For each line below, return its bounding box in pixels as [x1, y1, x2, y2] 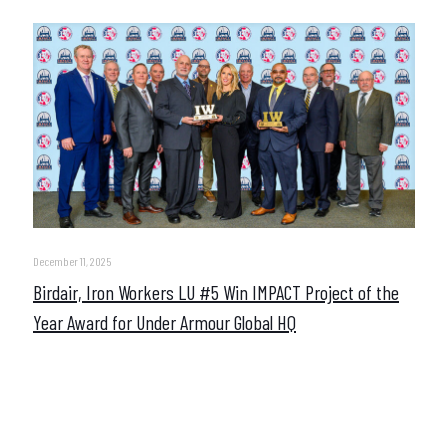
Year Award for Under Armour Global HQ [33, 310, 296, 335]
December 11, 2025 [33, 254, 111, 269]
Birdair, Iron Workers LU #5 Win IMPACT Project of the [33, 280, 399, 305]
